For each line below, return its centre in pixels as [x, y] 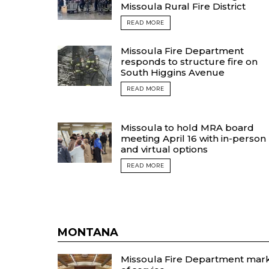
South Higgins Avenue [173, 72]
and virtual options [164, 149]
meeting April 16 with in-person [193, 138]
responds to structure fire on [189, 61]
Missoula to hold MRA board [187, 127]
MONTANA [88, 232]
